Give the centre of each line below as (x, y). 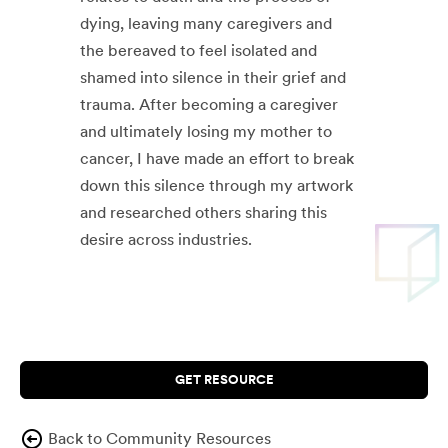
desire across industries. (166, 240)
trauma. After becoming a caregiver (209, 105)
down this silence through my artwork (216, 186)
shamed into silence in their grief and (213, 78)
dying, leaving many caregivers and (206, 24)
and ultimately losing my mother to (206, 132)
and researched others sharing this (203, 213)
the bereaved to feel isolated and (198, 51)
